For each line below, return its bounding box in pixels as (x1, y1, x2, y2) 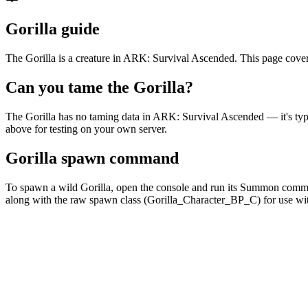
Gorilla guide (5, 19, 100, 38)
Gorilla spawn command (5, 148, 179, 167)
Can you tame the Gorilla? (5, 78, 193, 96)
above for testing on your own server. (5, 122, 167, 135)
